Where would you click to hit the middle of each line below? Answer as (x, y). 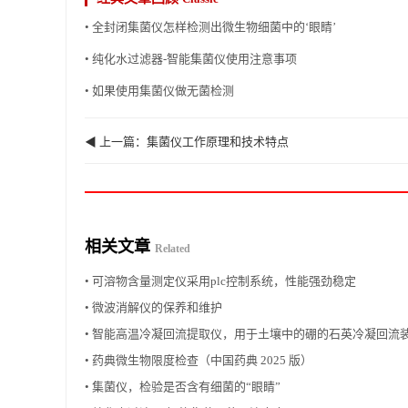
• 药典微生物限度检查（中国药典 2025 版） (199, 360)
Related (173, 248)
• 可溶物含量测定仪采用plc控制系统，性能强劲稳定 (220, 280)
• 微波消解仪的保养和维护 (153, 307)
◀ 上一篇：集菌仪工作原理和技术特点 (187, 141)
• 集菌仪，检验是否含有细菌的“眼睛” (183, 386)
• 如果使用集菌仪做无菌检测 (159, 90)
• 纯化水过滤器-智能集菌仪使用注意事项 (191, 58)
